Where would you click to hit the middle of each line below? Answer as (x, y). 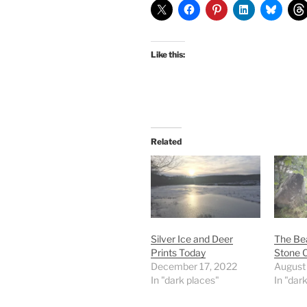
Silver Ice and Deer (192, 239)
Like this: (168, 54)
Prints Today (178, 253)
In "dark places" (185, 280)
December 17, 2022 (194, 267)
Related (166, 141)
